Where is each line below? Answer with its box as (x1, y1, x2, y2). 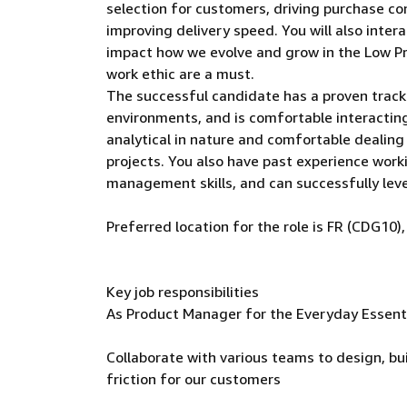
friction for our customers (106, 370, 281, 388)
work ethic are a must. (106, 65, 254, 83)
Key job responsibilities (106, 283, 259, 301)
